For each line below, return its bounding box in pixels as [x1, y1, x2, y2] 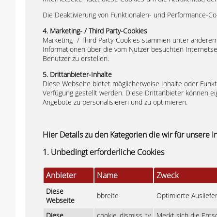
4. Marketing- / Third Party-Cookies [43, 26, 147, 35]
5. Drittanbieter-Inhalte [43, 70, 112, 79]
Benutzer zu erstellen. [43, 54, 109, 63]
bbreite [97, 191, 119, 200]
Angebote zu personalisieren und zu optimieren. [43, 97, 187, 107]
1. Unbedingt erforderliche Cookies [43, 147, 164, 157]
